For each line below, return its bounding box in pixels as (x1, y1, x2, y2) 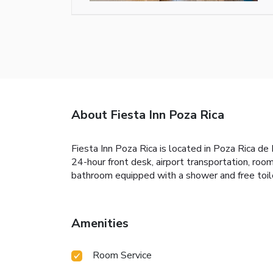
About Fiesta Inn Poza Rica (71, 107, 224, 124)
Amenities (71, 215, 129, 232)
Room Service (93, 249, 152, 263)
